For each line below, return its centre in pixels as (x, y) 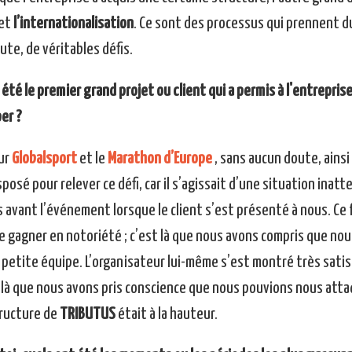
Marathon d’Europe (159, 159)
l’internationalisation (73, 24)
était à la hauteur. (166, 315)
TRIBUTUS (87, 315)
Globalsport (44, 159)
